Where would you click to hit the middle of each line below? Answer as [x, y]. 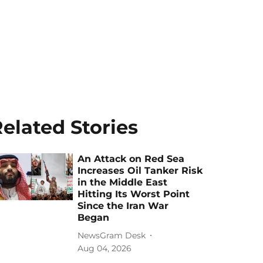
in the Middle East [123, 182]
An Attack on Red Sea [131, 159]
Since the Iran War [123, 206]
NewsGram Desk [112, 235]
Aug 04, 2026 [105, 248]
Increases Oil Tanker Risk [140, 171]
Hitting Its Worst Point [134, 194]
